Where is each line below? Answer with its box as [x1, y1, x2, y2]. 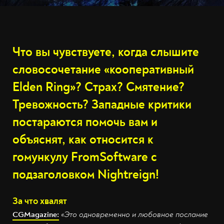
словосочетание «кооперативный [12, 62, 194, 77]
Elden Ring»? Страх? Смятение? [12, 79, 184, 95]
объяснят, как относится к [12, 132, 153, 147]
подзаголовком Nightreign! [12, 167, 159, 182]
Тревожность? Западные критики [12, 97, 191, 112]
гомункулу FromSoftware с [12, 149, 157, 165]
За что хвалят [12, 195, 67, 207]
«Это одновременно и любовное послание [61, 209, 208, 219]
